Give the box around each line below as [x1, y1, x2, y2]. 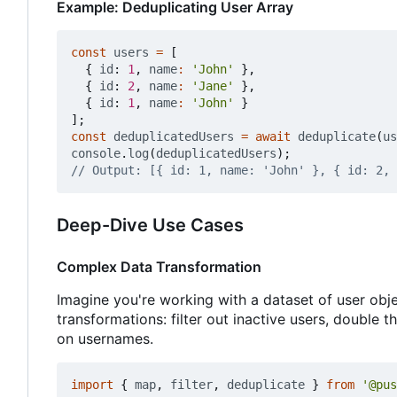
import [71, 378, 113, 393]
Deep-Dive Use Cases [57, 214, 244, 237]
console [71, 146, 121, 161]
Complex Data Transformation [57, 258, 261, 276]
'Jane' [191, 79, 234, 94]
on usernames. [57, 330, 153, 348]
